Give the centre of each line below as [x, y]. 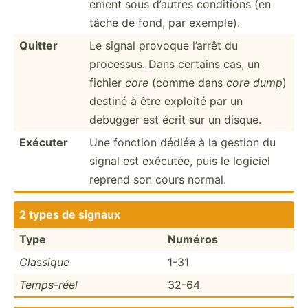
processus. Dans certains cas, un [175, 64]
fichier [107, 82]
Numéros [193, 239]
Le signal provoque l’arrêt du [164, 45]
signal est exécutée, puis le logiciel [180, 161]
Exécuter [44, 142]
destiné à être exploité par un [166, 101]
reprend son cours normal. [158, 179]
